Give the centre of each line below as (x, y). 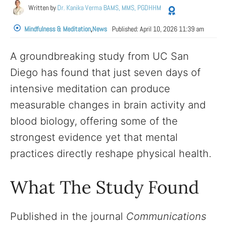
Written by (42, 8)
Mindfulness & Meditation (58, 29)
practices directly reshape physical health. (111, 154)
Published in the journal (68, 216)
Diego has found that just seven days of (105, 72)
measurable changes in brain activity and (108, 105)
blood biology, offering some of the (94, 121)
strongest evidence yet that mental (94, 137)
